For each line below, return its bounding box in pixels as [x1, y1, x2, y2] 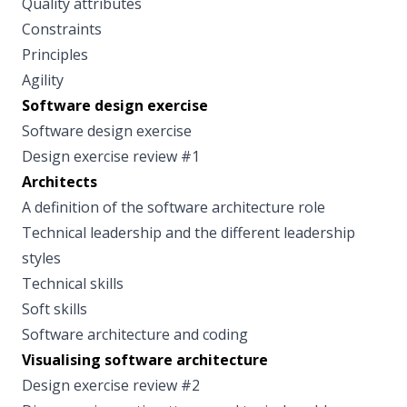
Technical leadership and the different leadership [22, 223, 355, 243]
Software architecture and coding [22, 324, 248, 345]
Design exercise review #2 [22, 375, 200, 396]
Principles [22, 45, 88, 65]
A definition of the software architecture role [22, 197, 325, 218]
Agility [22, 70, 64, 91]
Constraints [22, 19, 102, 40]
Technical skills [22, 273, 124, 294]
